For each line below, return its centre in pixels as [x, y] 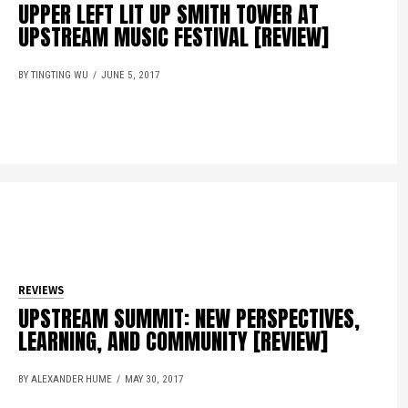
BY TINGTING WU [54, 75]
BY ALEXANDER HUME [66, 379]
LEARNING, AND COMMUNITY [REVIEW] [173, 342]
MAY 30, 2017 [155, 379]
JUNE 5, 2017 [131, 75]
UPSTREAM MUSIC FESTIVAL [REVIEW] [174, 37]
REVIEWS [41, 290]
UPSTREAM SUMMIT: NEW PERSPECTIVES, [189, 319]
